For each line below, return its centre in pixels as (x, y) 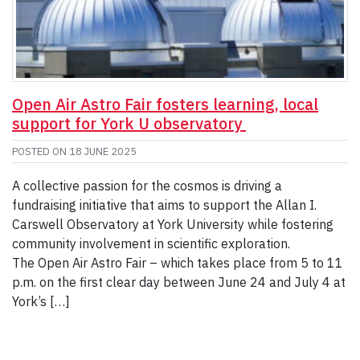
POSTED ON (41, 152)
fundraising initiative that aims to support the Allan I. (164, 205)
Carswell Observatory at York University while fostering (173, 225)
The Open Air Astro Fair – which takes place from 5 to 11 (178, 263)
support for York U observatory (129, 124)
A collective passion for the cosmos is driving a (147, 186)
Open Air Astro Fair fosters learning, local (165, 104)
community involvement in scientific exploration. (154, 244)
